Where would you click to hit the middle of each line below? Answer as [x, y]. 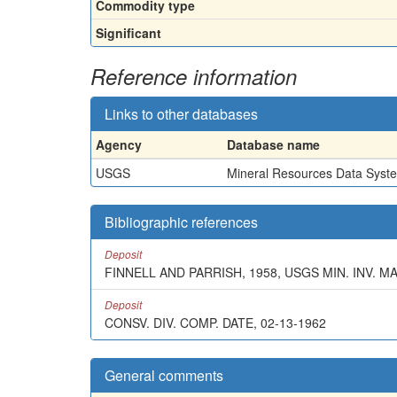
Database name [273, 144]
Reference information [194, 76]
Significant [128, 32]
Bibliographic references [181, 222]
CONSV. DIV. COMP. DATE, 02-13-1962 [215, 322]
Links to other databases [181, 113]
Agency [119, 144]
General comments [164, 375]
